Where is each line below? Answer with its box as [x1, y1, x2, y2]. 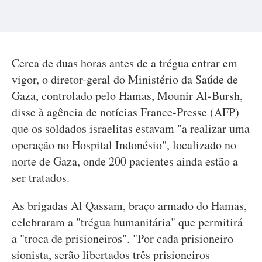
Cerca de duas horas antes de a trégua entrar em [12, 55, 237, 71]
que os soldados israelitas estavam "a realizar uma [12, 120, 250, 136]
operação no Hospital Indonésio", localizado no [12, 137, 236, 153]
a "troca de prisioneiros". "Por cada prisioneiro [12, 230, 233, 246]
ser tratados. [12, 170, 70, 185]
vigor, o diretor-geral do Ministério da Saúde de [12, 71, 238, 87]
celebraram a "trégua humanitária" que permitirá [12, 214, 243, 230]
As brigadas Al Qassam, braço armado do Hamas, [12, 198, 247, 213]
